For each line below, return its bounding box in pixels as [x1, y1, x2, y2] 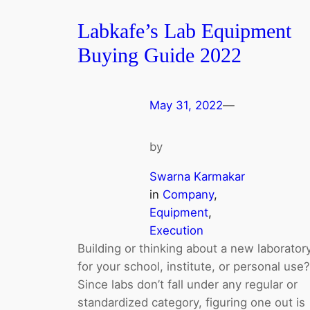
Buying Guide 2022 [77, 44, 241, 67]
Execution [149, 223, 203, 237]
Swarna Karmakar [149, 169, 245, 183]
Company [163, 187, 214, 201]
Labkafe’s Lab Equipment [77, 20, 291, 43]
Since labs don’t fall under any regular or [77, 277, 298, 291]
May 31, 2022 [149, 98, 223, 113]
